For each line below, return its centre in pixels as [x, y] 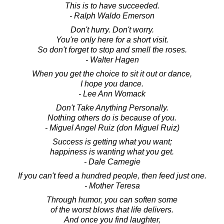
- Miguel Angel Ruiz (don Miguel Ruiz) [112, 127]
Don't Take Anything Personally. [112, 107]
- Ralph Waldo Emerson [112, 15]
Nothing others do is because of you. [112, 117]
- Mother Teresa [112, 185]
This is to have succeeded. [112, 5]
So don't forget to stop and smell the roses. [112, 49]
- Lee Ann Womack [112, 93]
